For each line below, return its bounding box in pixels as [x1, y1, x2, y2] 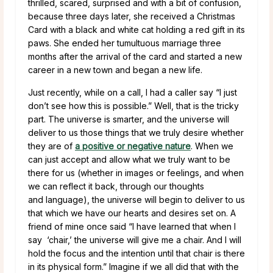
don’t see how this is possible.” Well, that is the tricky [28, 100, 239, 111]
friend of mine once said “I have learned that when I [28, 221, 236, 232]
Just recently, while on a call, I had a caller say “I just [28, 87, 237, 97]
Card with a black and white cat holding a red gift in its [28, 24, 245, 35]
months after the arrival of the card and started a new [28, 51, 242, 62]
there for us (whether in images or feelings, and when [28, 167, 244, 178]
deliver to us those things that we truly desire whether [28, 127, 244, 138]
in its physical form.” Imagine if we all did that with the [28, 261, 239, 272]
